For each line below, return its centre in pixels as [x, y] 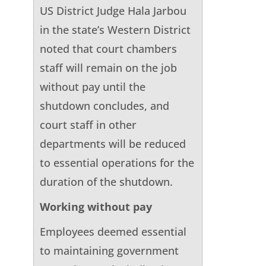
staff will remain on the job [108, 67]
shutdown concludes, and [104, 105]
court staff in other [88, 124]
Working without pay [96, 206]
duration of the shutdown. [106, 181]
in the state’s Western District [115, 29]
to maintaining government [109, 250]
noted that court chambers [108, 48]
